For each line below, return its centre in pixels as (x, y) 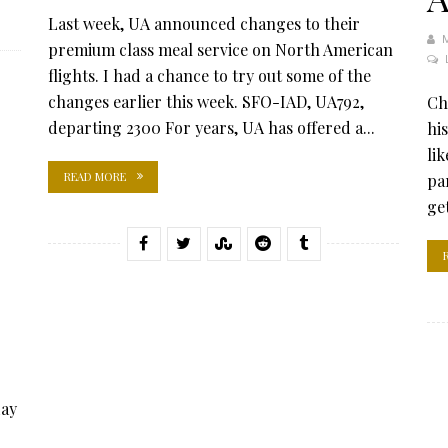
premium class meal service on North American (220, 49)
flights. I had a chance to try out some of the (209, 75)
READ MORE (95, 176)
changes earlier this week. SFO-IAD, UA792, (206, 101)
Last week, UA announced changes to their (204, 23)
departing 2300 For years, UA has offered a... (211, 127)
